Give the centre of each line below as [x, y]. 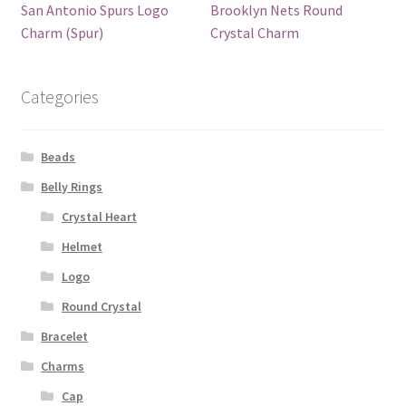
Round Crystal [101, 306]
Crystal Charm [255, 33]
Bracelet [65, 336]
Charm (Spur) [62, 33]
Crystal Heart [99, 216]
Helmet [82, 246]
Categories [59, 97]
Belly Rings [72, 186]
